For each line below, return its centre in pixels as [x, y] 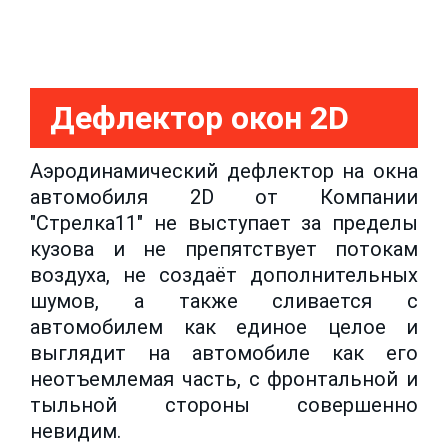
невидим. [75, 430]
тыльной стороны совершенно [224, 404]
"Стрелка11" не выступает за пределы [224, 222]
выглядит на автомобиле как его [224, 352]
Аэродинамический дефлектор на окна [224, 170]
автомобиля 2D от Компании [224, 196]
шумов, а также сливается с [224, 300]
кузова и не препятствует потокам [224, 248]
